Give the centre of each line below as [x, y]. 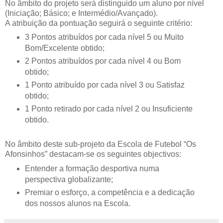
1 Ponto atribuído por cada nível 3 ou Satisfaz [105, 85]
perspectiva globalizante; [70, 180]
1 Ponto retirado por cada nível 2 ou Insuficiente [109, 109]
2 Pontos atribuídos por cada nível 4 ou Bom [103, 61]
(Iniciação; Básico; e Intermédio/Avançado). [81, 13]
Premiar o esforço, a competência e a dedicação [110, 193]
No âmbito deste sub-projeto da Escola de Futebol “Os [101, 144]
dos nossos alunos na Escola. [77, 204]
